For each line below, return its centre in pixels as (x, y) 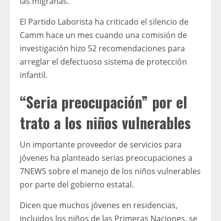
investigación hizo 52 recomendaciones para (102, 49)
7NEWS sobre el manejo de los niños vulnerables (110, 171)
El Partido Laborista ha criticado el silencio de (104, 22)
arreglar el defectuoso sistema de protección (103, 62)
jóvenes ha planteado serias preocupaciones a (106, 158)
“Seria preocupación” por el (103, 102)
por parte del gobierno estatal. (77, 185)
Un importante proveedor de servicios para (101, 145)
